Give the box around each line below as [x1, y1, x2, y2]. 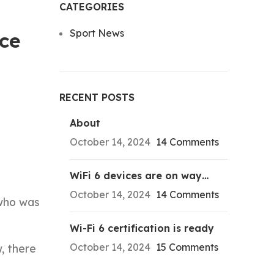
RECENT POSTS [59, 91, 135, 103]
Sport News [69, 27, 124, 39]
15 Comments [155, 241, 218, 253]
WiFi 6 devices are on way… [69, 169, 209, 182]
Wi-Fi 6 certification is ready [69, 222, 214, 234]
